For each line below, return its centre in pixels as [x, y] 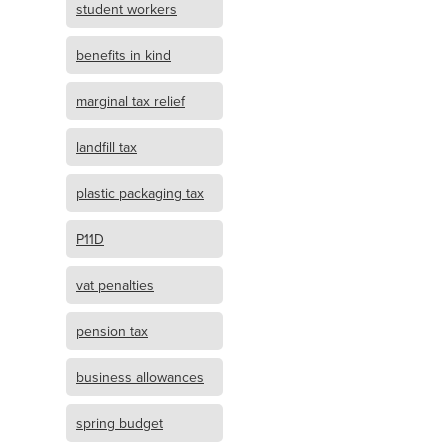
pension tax [112, 331]
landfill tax [106, 147]
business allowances [140, 377]
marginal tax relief [130, 101]
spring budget [119, 423]
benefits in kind [123, 55]
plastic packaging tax [140, 193]
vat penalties [115, 285]
